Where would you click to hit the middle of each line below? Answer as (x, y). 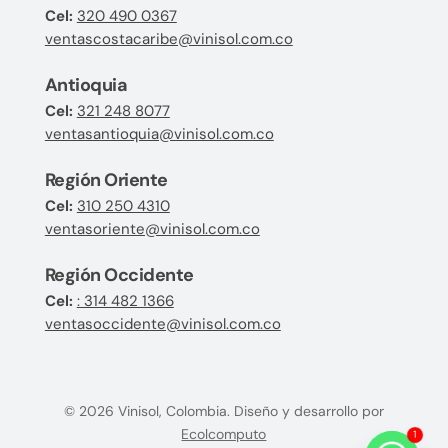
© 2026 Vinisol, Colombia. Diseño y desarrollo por (223, 410)
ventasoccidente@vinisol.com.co (162, 323)
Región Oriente (106, 179)
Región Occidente (119, 274)
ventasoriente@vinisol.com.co (152, 228)
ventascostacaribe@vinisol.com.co (168, 38)
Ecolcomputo (224, 433)
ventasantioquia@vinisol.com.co (159, 133)
